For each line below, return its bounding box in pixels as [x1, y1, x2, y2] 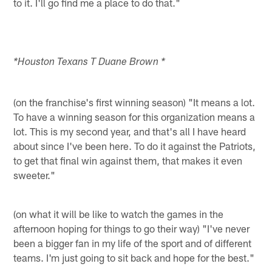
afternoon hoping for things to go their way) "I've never [13, 222, 250, 234]
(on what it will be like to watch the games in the [13, 207, 224, 220]
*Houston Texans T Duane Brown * [13, 57, 166, 68]
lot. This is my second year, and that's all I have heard [13, 124, 246, 137]
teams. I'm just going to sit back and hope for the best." [13, 251, 255, 263]
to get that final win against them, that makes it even [13, 154, 243, 166]
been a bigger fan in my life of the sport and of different [13, 236, 252, 249]
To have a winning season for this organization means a [13, 110, 256, 123]
